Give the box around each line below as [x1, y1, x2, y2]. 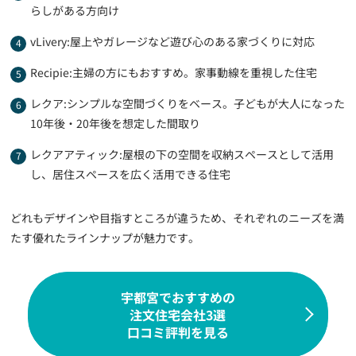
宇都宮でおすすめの [120, 287, 235, 307]
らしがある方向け [30, 2, 120, 18]
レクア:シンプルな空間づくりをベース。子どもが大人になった [30, 95, 346, 111]
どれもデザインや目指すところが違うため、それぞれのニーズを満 [10, 209, 345, 226]
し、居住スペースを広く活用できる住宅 [30, 165, 231, 182]
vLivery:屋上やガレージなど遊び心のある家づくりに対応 [30, 33, 315, 49]
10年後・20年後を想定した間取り [30, 114, 201, 131]
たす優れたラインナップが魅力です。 [10, 229, 200, 246]
